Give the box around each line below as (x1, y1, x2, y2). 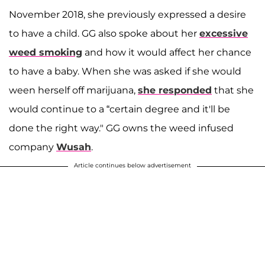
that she (212, 85, 254, 96)
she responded (138, 85, 212, 96)
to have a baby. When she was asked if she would (9, 66, 241, 77)
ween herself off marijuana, (9, 85, 138, 96)
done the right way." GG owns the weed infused (9, 122, 234, 134)
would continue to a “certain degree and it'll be (9, 104, 230, 115)
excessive (199, 28, 248, 40)
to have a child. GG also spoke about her (9, 28, 199, 40)
